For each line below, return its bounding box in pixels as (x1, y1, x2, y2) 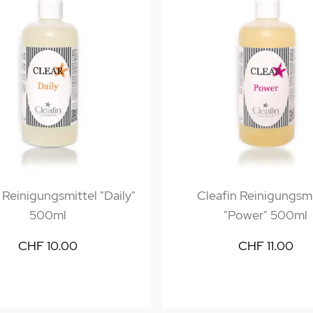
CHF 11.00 (238, 238, 293, 254)
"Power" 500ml (224, 207, 307, 223)
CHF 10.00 (17, 238, 78, 254)
